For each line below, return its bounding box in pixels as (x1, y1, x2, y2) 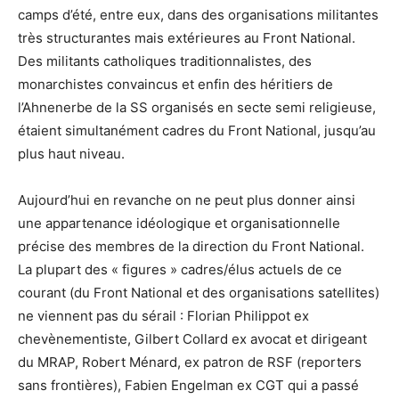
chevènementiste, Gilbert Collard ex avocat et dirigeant (18, 330, 367, 347)
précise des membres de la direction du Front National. (18, 237, 364, 255)
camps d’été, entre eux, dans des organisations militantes (18, 5, 379, 23)
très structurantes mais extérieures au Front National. (18, 28, 355, 46)
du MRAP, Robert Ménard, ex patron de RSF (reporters (18, 353, 362, 370)
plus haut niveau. (18, 144, 125, 162)
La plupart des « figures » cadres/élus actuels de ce (18, 260, 342, 278)
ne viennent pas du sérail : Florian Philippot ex (18, 306, 309, 324)
